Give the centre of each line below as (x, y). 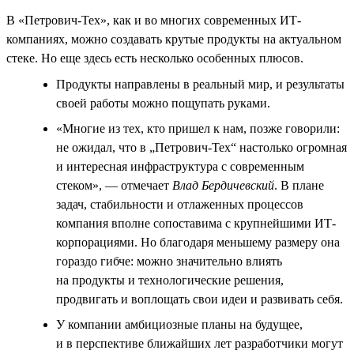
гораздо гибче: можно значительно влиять (169, 261)
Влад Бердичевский (223, 185)
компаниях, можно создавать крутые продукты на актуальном (174, 39)
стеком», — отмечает (114, 185)
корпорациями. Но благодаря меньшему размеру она (198, 242)
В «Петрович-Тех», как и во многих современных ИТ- (154, 20)
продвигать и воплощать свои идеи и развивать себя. (200, 299)
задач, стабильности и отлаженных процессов (180, 204)
